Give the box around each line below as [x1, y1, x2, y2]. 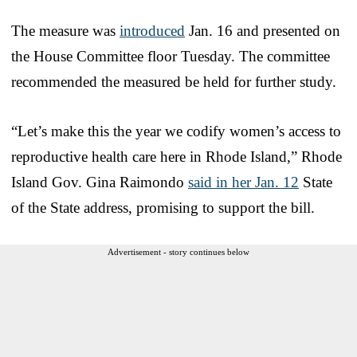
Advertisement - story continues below [108, 246, 249, 257]
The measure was [11, 22, 120, 39]
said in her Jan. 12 [188, 173, 299, 190]
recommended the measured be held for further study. [11, 73, 336, 90]
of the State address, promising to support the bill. [11, 198, 315, 216]
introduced [120, 22, 185, 39]
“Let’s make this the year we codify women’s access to [11, 122, 341, 139]
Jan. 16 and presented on [185, 22, 340, 39]
